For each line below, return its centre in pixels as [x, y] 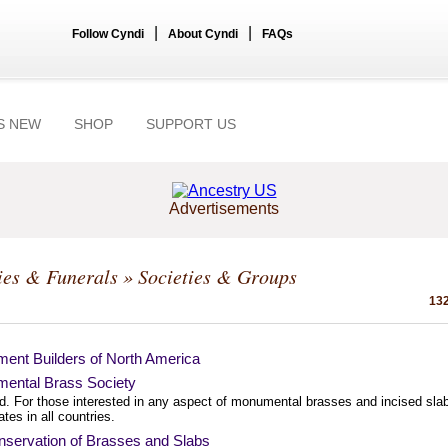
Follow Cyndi [108, 34]
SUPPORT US [191, 124]
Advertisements [224, 208]
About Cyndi [203, 34]
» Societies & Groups [207, 276]
